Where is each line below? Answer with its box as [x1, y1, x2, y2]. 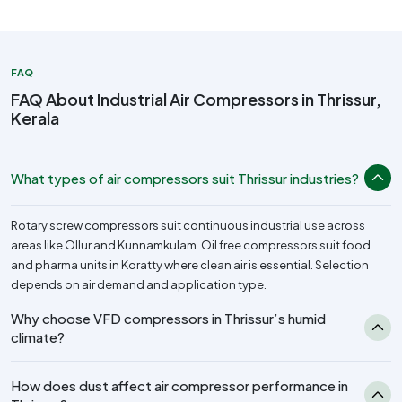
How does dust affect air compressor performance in [11, 377, 348, 395]
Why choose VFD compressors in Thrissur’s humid [11, 310, 326, 328]
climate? [11, 328, 65, 346]
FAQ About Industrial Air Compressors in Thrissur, [11, 89, 381, 110]
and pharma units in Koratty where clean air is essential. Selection [11, 258, 369, 273]
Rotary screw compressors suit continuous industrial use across [11, 218, 365, 233]
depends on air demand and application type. [11, 277, 267, 293]
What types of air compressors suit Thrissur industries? [11, 169, 359, 187]
